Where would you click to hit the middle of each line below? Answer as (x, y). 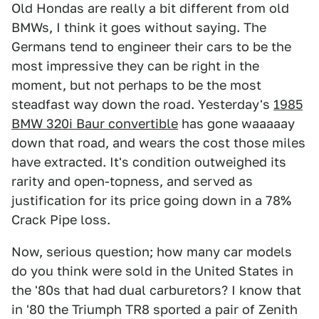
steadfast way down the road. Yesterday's (142, 104)
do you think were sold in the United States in (152, 271)
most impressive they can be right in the (135, 66)
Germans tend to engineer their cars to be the (151, 47)
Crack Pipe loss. (61, 220)
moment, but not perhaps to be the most (136, 85)
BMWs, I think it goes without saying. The (139, 27)
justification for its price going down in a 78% (151, 200)
